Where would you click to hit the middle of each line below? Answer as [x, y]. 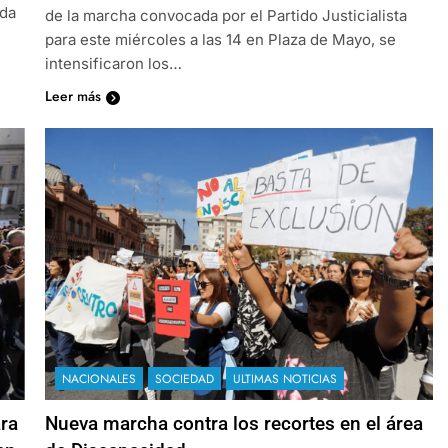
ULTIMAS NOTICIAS [284, 378]
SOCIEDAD [184, 378]
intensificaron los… [113, 63]
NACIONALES [98, 378]
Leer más [72, 95]
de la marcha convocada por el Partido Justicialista [225, 15]
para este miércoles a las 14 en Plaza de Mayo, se [220, 39]
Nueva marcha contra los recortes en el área [233, 423]
